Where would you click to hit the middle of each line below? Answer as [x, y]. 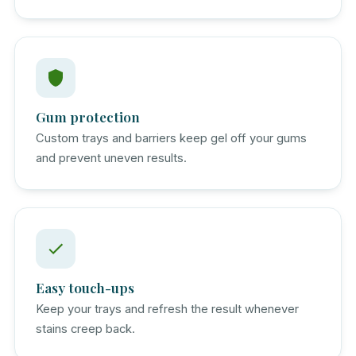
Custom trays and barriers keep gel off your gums [171, 138]
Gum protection [88, 116]
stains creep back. [85, 329]
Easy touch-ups [85, 287]
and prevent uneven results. [111, 158]
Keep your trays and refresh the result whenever [167, 309]
